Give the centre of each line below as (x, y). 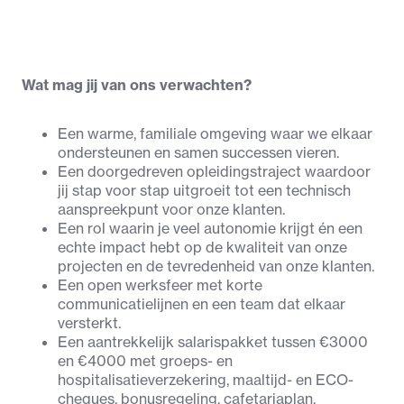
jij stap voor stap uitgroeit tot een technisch (204, 191)
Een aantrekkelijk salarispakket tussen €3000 (213, 342)
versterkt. (89, 323)
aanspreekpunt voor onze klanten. (171, 210)
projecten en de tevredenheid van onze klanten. (216, 266)
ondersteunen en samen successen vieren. (198, 153)
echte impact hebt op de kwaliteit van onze (202, 248)
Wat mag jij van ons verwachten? (137, 85)
